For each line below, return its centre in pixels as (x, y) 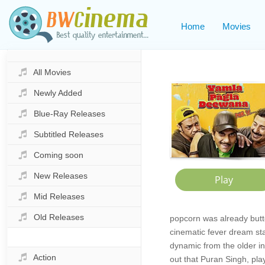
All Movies (52, 72)
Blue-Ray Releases (70, 114)
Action (45, 257)
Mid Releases (59, 196)
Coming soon (59, 155)
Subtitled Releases (69, 134)
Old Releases (59, 217)
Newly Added (58, 93)
